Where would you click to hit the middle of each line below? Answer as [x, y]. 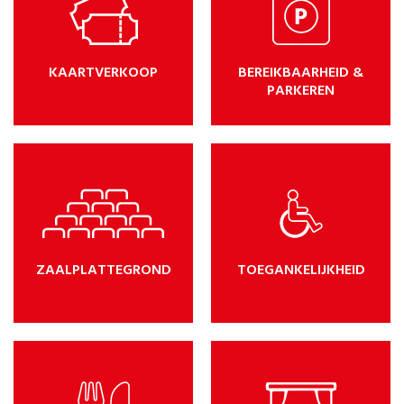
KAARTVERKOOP [103, 73]
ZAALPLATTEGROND [103, 271]
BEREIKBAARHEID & [301, 73]
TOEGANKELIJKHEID [301, 271]
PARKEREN [301, 91]
